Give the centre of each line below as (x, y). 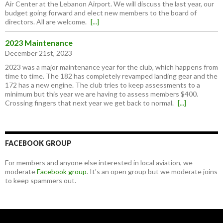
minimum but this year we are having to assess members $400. (102, 94)
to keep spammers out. (41, 181)
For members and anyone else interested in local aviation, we (99, 163)
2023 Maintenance (39, 43)
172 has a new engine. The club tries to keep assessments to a (103, 85)
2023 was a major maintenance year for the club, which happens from (111, 67)
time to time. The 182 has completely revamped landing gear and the (111, 76)
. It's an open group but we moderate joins (152, 172)
